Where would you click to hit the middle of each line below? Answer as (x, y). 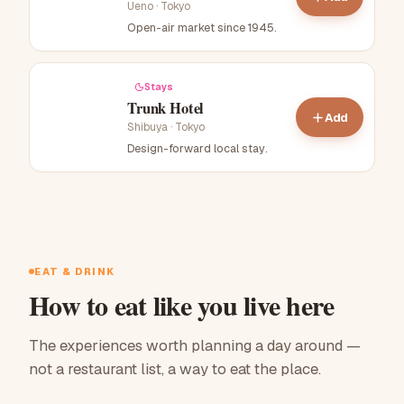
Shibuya (147, 127)
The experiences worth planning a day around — (195, 346)
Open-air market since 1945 (201, 27)
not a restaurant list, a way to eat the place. (175, 369)
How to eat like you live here (182, 305)
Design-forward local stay (196, 148)
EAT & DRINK (75, 272)
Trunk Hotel (166, 108)
